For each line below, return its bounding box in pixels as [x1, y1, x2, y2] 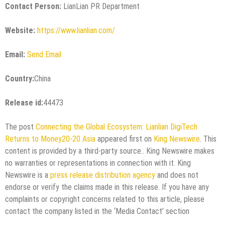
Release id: [5, 97, 43, 107]
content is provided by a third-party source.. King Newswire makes [5, 146, 214, 156]
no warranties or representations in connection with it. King [5, 158, 191, 168]
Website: [5, 25, 35, 35]
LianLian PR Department [61, 1, 140, 11]
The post [5, 122, 36, 132]
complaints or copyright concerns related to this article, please [5, 194, 204, 204]
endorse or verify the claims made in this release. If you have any [5, 182, 209, 192]
